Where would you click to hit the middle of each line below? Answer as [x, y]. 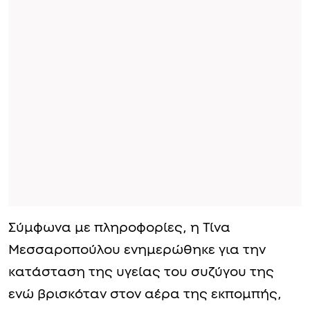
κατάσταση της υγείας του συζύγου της [141, 272]
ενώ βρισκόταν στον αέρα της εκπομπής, [145, 294]
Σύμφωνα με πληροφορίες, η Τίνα [119, 228]
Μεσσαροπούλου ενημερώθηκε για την [137, 250]
